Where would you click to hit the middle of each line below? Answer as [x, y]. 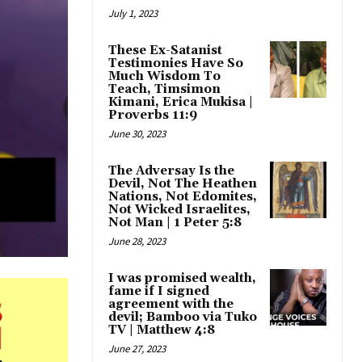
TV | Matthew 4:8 [162, 330]
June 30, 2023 [137, 134]
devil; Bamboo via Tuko [183, 318]
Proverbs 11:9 [153, 116]
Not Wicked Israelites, [179, 210]
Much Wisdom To [164, 77]
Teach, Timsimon [164, 90]
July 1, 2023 [133, 14]
